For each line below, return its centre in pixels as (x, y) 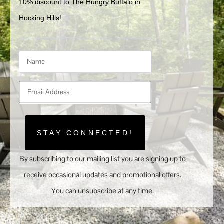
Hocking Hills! (40, 18)
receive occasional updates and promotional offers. (102, 174)
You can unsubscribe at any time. (102, 190)
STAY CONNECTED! (85, 133)
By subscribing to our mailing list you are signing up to (102, 158)
